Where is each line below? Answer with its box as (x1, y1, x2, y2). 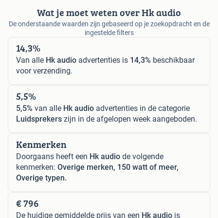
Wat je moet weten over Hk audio (37, 5, 181, 20)
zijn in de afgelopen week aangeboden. (62, 114, 197, 124)
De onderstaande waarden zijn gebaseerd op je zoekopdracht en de (8, 20, 210, 28)
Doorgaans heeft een (16, 152, 90, 162)
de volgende (120, 152, 163, 162)
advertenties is (76, 55, 130, 65)
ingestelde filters (84, 29, 134, 37)
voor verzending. (16, 66, 73, 76)
